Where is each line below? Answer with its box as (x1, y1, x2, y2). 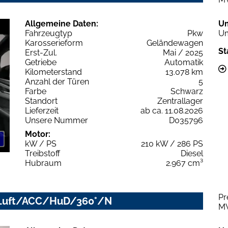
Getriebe (25, 57, 56, 67)
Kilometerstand (25, 67, 82, 77)
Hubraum (25, 158, 62, 168)
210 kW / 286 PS (141, 138, 203, 149)
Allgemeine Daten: (25, 18, 98, 28)
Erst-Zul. (25, 47, 57, 58)
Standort (25, 96, 58, 106)
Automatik (164, 57, 203, 67)
